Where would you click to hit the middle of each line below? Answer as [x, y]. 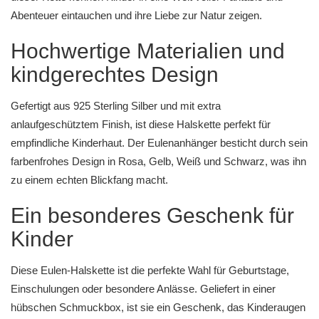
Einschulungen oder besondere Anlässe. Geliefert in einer [143, 289]
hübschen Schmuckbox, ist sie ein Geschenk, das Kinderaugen [158, 307]
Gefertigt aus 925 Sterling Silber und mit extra [116, 106]
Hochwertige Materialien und [148, 51]
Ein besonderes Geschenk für [152, 215]
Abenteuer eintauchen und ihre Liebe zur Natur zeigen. [136, 15]
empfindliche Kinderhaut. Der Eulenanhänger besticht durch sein [159, 143]
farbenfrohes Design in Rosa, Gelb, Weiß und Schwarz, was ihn [158, 161]
